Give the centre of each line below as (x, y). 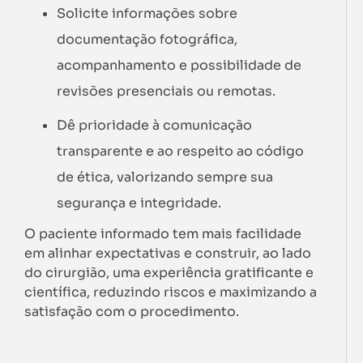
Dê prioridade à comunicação (154, 125)
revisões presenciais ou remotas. (166, 91)
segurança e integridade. (139, 203)
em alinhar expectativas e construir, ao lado (168, 253)
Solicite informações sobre (147, 13)
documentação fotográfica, (147, 39)
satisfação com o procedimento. (132, 311)
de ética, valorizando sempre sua (165, 177)
